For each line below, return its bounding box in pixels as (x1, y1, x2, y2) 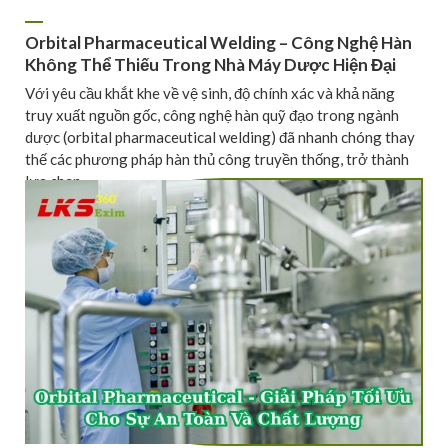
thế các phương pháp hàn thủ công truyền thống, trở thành (25, 149, 409, 168)
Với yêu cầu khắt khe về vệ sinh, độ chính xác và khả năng (25, 83, 395, 102)
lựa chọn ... (25, 171, 93, 190)
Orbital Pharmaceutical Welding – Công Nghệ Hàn (25, 32, 412, 54)
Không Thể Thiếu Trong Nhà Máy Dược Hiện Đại (25, 54, 396, 76)
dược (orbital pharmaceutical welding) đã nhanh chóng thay (25, 127, 415, 146)
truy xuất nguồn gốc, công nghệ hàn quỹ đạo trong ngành (25, 105, 399, 124)
